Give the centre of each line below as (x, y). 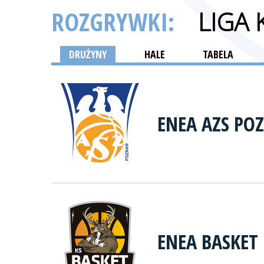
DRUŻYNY (88, 54)
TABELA (218, 54)
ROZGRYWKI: (116, 22)
